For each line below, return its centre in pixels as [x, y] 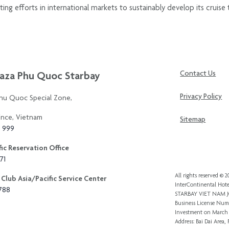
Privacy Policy [201, 96]
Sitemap [193, 119]
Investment [189, 212]
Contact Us [198, 73]
